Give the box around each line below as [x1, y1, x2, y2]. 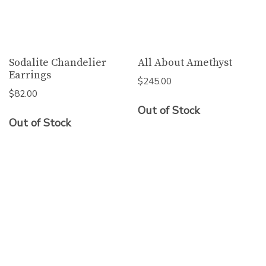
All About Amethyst [138, 55, 233, 69]
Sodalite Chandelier [9, 55, 106, 69]
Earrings [9, 68, 51, 82]
